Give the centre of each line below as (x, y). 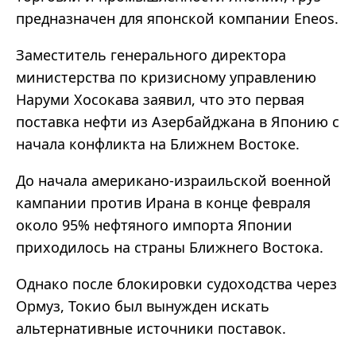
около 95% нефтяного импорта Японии (154, 225)
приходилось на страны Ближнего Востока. (170, 248)
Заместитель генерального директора (151, 55)
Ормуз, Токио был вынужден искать (143, 306)
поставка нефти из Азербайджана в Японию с (178, 122)
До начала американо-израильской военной (174, 181)
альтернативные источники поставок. (151, 329)
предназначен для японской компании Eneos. (177, 19)
